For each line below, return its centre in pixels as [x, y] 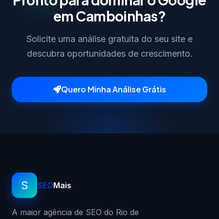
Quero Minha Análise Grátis [113, 89]
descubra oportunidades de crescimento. [109, 54]
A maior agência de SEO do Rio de [75, 212]
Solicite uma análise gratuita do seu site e [109, 39]
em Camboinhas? [109, 16]
